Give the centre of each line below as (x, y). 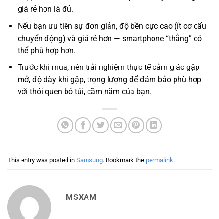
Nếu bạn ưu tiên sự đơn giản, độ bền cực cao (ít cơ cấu (112, 26)
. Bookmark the (124, 160)
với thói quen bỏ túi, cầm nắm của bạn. (84, 92)
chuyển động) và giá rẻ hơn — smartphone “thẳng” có (109, 38)
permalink (159, 160)
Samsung (89, 160)
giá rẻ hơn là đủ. (45, 9)
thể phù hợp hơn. (46, 50)
